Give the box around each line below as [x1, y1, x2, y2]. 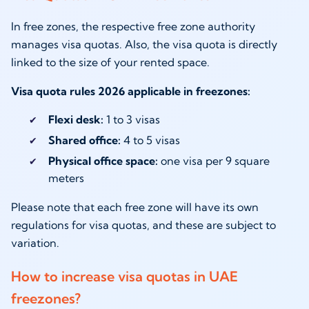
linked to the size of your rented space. [11, 55, 210, 70]
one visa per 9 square [160, 154, 270, 168]
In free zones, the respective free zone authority [11, 19, 255, 34]
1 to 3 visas [103, 112, 160, 127]
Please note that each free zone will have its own [11, 200, 259, 215]
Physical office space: [48, 154, 161, 168]
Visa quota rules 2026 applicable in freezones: [11, 84, 250, 99]
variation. [11, 236, 59, 250]
